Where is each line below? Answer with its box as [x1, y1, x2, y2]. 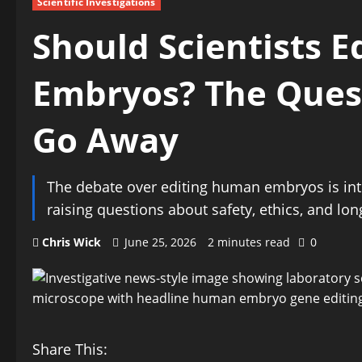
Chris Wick [42, 234, 101, 250]
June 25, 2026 [121, 234, 200, 250]
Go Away [32, 116, 179, 162]
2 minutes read [208, 234, 290, 250]
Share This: [32, 339, 107, 359]
